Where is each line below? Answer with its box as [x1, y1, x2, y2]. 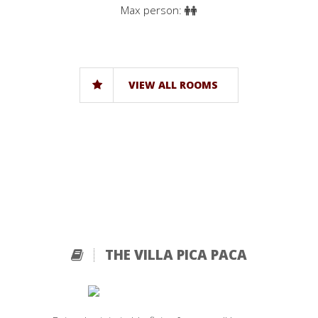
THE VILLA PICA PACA [102, 245, 247, 264]
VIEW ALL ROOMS [128, 77, 218, 92]
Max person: [121, 2, 185, 18]
